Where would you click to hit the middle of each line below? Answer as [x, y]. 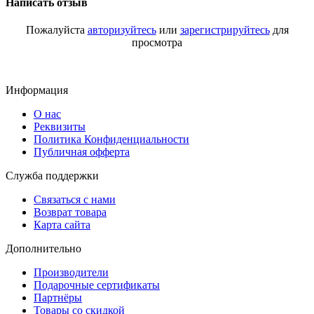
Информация [37, 90]
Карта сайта [62, 224]
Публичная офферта [82, 151]
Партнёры [58, 297]
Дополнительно [43, 248]
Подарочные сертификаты [97, 285]
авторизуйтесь [122, 29]
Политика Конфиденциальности [111, 139]
